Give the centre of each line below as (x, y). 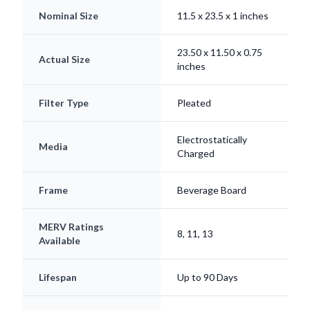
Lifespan (58, 277)
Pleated (194, 103)
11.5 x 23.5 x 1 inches (223, 16)
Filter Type (64, 103)
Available (60, 241)
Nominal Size (69, 16)
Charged (196, 154)
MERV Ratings (71, 227)
